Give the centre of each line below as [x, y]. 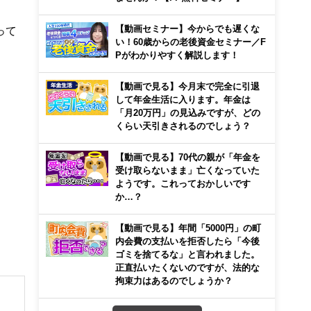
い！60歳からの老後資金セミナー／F [191, 42]
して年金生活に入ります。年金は [183, 99]
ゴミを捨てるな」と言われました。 [187, 254]
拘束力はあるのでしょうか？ [174, 280]
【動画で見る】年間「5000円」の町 [188, 228]
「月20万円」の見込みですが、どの [188, 112]
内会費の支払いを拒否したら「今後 [187, 241]
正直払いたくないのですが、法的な [187, 267]
